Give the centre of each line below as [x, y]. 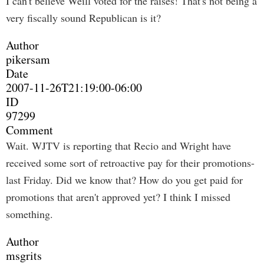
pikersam [28, 59]
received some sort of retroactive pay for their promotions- [130, 163]
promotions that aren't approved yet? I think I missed [118, 197]
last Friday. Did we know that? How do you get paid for [124, 180]
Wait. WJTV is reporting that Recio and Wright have [118, 146]
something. [29, 214]
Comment [29, 130]
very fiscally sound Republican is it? [83, 18]
